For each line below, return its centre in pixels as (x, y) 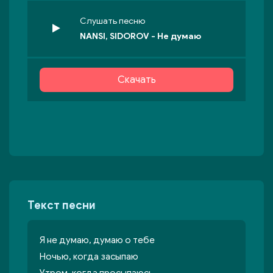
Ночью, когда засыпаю (89, 257)
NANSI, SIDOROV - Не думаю (140, 36)
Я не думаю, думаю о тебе (97, 240)
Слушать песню (112, 21)
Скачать (136, 80)
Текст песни (62, 205)
